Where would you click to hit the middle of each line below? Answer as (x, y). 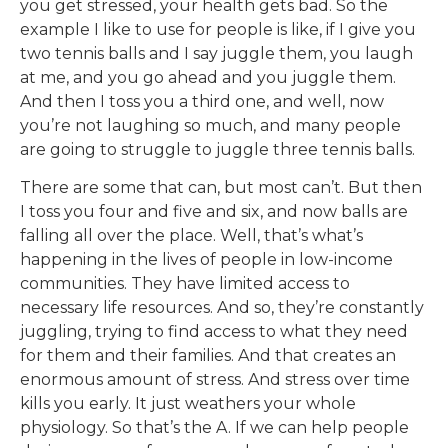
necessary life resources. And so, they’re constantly (222, 308)
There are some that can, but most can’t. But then (221, 188)
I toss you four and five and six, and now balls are (214, 212)
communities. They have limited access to (185, 284)
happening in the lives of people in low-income (206, 260)
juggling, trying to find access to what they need (214, 332)
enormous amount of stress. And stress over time (215, 380)
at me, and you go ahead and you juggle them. (208, 77)
